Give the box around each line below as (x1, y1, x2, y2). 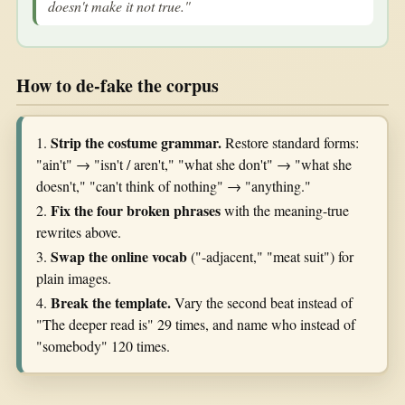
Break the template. (51, 292, 171, 314)
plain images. (36, 268, 111, 288)
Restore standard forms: (221, 132, 359, 152)
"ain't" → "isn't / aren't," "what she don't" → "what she (36, 154, 352, 174)
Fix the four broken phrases (51, 199, 221, 221)
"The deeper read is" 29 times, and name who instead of (36, 315, 355, 334)
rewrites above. (36, 221, 121, 241)
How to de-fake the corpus (16, 72, 219, 99)
